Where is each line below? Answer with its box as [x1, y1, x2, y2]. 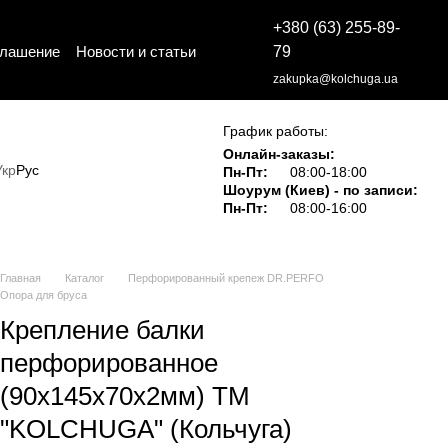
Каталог [65, 272, 104, 284]
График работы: [223, 123, 329, 139]
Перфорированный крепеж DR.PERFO [128, 272, 324, 284]
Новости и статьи [76, 42, 197, 60]
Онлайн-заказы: [223, 146, 336, 162]
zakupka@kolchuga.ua [272, 72, 398, 86]
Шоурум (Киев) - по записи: [223, 182, 419, 198]
